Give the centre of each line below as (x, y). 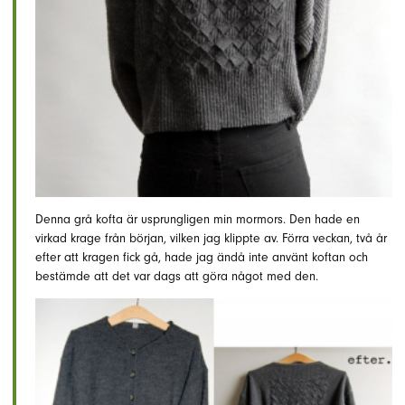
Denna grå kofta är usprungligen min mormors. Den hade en (198, 220)
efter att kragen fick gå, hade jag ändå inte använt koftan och (202, 258)
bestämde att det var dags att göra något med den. (177, 277)
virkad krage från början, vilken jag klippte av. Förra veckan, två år (211, 239)
